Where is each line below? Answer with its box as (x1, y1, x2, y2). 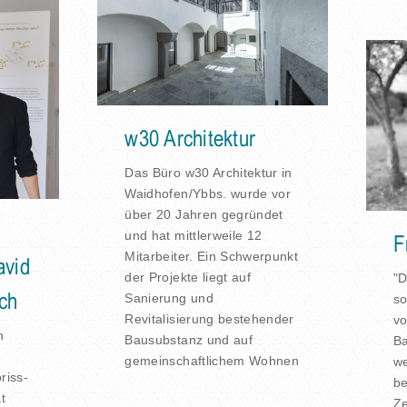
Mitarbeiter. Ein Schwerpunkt (124, 249, 299, 264)
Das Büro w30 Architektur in (124, 165, 293, 181)
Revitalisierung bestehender (124, 312, 294, 327)
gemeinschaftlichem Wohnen (124, 353, 300, 369)
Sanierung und (124, 291, 213, 306)
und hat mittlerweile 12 (124, 228, 263, 243)
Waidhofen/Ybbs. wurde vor (124, 186, 292, 202)
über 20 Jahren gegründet (124, 207, 283, 223)
